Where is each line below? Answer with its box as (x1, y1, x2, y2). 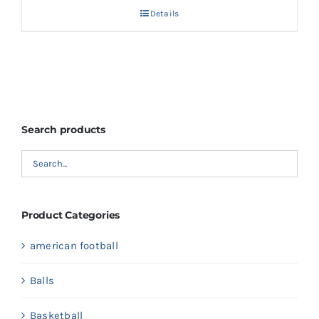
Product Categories (21, 208, 120, 221)
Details (150, 9, 179, 19)
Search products (21, 122, 105, 136)
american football (30, 239, 118, 252)
